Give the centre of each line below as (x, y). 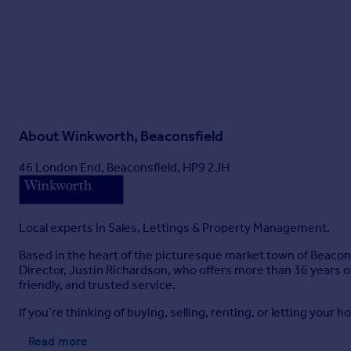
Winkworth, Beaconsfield (143, 137)
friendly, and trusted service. (97, 285)
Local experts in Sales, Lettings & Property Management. (174, 228)
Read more (58, 341)
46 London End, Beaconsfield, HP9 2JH (124, 167)
